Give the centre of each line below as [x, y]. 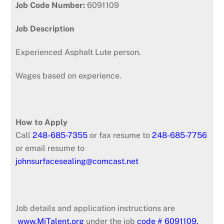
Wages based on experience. [69, 75]
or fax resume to [120, 135]
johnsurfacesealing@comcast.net [77, 161]
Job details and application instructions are [95, 208]
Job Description [45, 28]
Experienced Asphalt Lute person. [78, 52]
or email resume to [50, 148]
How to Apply [42, 122]
